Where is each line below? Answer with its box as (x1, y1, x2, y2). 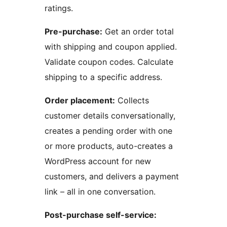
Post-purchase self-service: (45, 210, 157, 220)
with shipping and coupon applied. (45, 42, 177, 52)
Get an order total (102, 26, 174, 37)
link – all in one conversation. (45, 186, 156, 197)
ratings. (45, 3, 73, 14)
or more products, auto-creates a (45, 141, 173, 152)
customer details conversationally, (45, 110, 175, 121)
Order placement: (45, 95, 115, 106)
